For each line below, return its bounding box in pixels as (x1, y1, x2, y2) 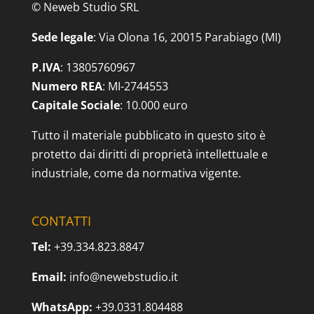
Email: (31, 268, 67, 285)
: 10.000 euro (119, 97, 188, 113)
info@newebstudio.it (69, 268, 178, 285)
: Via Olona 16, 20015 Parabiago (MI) (93, 29, 281, 45)
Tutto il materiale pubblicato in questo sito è (31, 127, 266, 143)
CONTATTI (31, 212, 91, 229)
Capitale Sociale (31, 97, 120, 113)
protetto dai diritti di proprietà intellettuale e (31, 146, 268, 162)
